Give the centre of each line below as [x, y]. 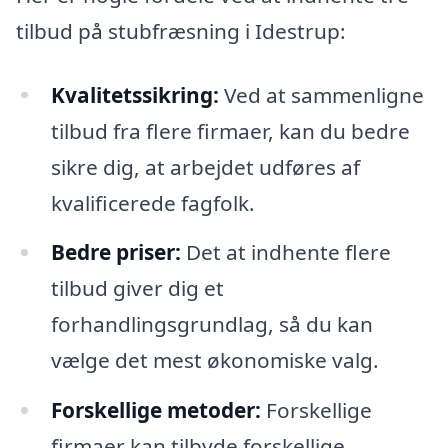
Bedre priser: [115, 252]
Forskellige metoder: [155, 410]
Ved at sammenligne [321, 94]
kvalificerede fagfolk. [152, 202]
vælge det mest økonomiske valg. [214, 360]
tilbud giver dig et [137, 288]
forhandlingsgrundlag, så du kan [211, 324]
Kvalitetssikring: [134, 94]
